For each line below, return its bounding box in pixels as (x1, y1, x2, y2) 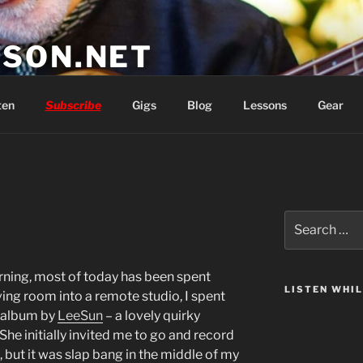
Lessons (242, 97, 287, 112)
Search (283, 211, 322, 225)
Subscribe (45, 97, 101, 112)
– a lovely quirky (103, 308, 200, 324)
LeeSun (58, 308, 103, 324)
